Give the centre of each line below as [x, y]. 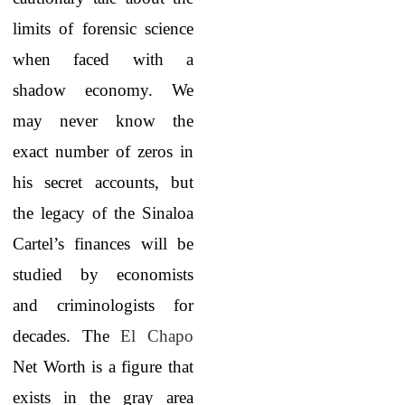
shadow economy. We [103, 90]
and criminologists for [103, 305]
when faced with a [103, 59]
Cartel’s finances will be [103, 244]
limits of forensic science [103, 28]
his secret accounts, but [103, 182]
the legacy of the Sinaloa [103, 213]
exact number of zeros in [103, 151]
